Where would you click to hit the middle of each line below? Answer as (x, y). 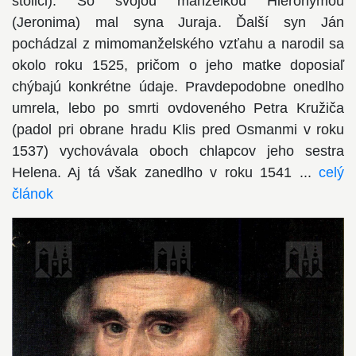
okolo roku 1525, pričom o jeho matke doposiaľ (178, 66)
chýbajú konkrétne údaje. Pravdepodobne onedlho (178, 87)
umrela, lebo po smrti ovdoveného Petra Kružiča (178, 108)
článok (33, 194)
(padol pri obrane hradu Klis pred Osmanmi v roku (178, 130)
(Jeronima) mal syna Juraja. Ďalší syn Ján (178, 23)
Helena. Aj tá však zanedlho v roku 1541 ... (165, 173)
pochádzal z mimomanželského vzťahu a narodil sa (178, 44)
